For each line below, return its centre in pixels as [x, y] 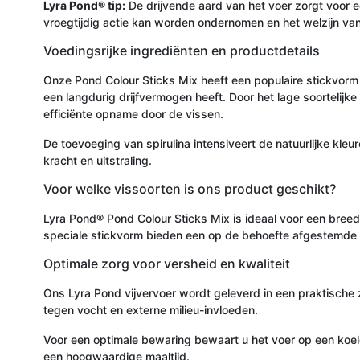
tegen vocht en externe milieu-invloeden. [151, 309]
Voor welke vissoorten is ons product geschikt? [190, 188]
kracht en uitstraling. [98, 160]
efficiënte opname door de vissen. [133, 113]
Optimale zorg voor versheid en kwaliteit [167, 263]
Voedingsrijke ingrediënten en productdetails [182, 50]
